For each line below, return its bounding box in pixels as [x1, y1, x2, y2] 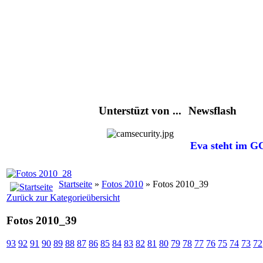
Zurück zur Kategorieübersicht [6, 193, 120, 203]
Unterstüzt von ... [99, 104, 181, 117]
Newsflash [188, 104, 237, 117]
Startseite [59, 179, 92, 190]
